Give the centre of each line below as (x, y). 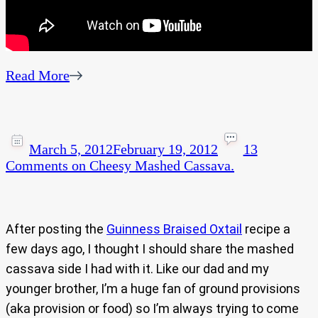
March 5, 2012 (71, 149)
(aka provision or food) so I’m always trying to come (152, 309)
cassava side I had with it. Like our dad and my (137, 269)
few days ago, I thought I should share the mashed (150, 249)
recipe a (266, 229)
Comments (37, 166)
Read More (38, 76)
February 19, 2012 (165, 149)
